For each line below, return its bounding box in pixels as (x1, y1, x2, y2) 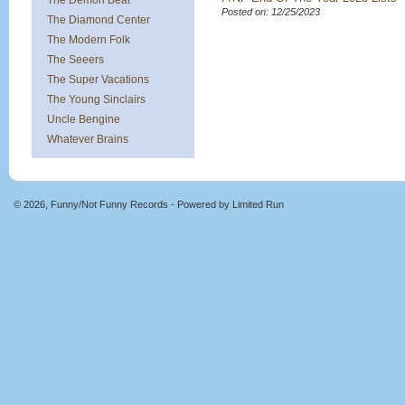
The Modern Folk (47, 33, 130, 46)
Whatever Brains (47, 133, 128, 146)
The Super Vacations (47, 73, 149, 86)
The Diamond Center (47, 14, 150, 26)
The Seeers (47, 53, 104, 66)
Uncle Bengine (47, 113, 120, 126)
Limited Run (232, 199, 284, 210)
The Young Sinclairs (47, 93, 146, 106)
